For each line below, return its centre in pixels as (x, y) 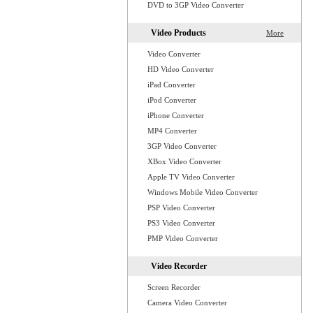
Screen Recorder (174, 287)
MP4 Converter (172, 131)
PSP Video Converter (181, 208)
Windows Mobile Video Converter (203, 192)
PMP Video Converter (183, 238)
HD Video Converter (181, 69)
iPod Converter (172, 100)
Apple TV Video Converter (191, 177)
